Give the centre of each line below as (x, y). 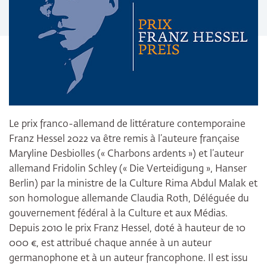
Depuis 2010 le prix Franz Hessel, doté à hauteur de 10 (127, 229)
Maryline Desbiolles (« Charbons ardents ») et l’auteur (126, 155)
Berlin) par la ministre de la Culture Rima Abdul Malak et (133, 184)
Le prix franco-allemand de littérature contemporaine (127, 125)
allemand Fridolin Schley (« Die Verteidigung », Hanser (128, 170)
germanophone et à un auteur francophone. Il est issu (128, 259)
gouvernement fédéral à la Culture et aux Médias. (118, 214)
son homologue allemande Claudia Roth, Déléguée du (129, 199)
